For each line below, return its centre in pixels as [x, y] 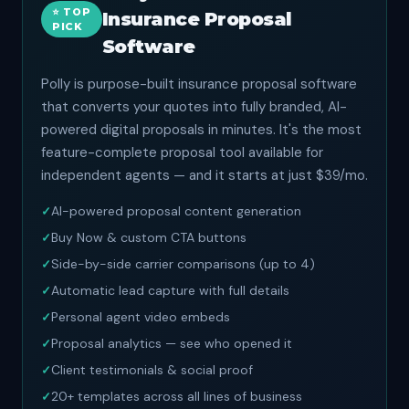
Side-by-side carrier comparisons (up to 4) [183, 264]
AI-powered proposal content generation [176, 211]
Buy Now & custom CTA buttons [149, 237]
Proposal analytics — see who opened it [172, 343]
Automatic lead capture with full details [170, 290]
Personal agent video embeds [141, 317]
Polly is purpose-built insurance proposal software [199, 84]
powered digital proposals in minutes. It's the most [201, 130]
